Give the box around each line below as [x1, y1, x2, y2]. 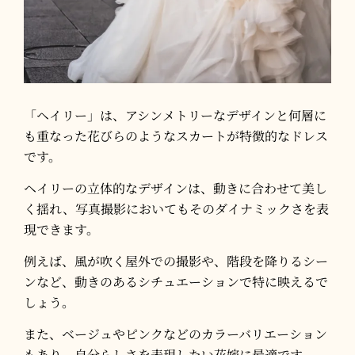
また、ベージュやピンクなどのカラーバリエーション [24, 324, 327, 343]
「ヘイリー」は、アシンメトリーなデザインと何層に [24, 105, 326, 124]
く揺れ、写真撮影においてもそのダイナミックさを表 [24, 199, 329, 218]
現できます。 [24, 219, 99, 239]
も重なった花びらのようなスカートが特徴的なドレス [24, 126, 328, 145]
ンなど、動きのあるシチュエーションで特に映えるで [24, 272, 328, 291]
